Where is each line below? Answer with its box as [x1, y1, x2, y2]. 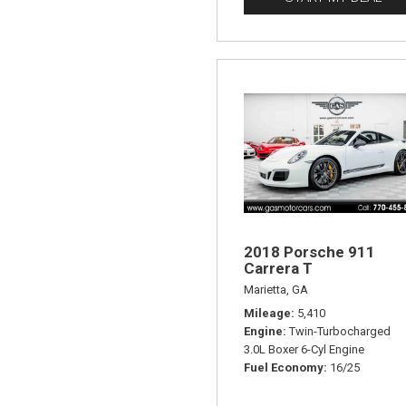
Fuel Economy [244, 360, 324, 374]
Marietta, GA [244, 282, 308, 296]
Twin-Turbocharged [289, 324, 391, 338]
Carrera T [244, 258, 313, 277]
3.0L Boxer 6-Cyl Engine [244, 342, 364, 356]
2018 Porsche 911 [244, 242, 375, 261]
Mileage [244, 305, 291, 320]
